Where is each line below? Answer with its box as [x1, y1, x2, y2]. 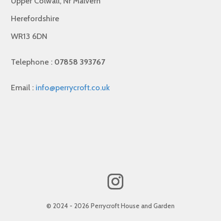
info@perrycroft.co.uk [36, 83, 110, 93]
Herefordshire [11, 14, 60, 24]
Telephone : [11, 57, 55, 67]
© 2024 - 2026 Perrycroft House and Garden [46, 202, 175, 210]
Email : [11, 83, 36, 93]
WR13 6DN [11, 32, 48, 41]
